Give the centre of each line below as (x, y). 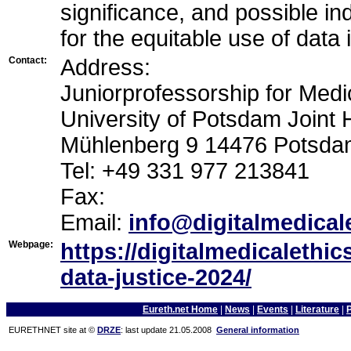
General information (258, 329)
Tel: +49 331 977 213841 (185, 170)
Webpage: (31, 244)
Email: (94, 222)
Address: (105, 67)
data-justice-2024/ (156, 277)
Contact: (28, 60)
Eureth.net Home (180, 309)
